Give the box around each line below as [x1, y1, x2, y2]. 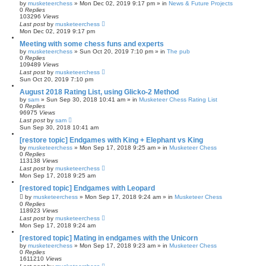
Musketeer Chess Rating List [139, 96, 217, 103]
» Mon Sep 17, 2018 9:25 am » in [72, 144, 169, 151]
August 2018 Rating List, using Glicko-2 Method [20, 87, 179, 96]
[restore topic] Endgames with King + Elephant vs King [20, 135, 203, 144]
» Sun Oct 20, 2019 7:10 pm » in [72, 47, 167, 55]
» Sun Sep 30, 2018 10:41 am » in [39, 96, 139, 103]
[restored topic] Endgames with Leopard [20, 183, 155, 192]
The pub [167, 47, 190, 55]
